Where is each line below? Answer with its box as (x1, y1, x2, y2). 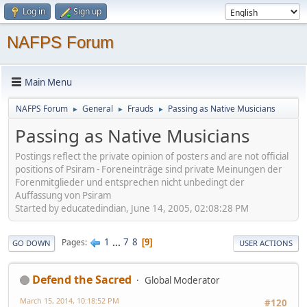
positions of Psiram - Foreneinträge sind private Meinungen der (15, 162, 282, 175)
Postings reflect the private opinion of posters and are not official (15, 149, 288, 162)
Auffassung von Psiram (15, 188, 111, 201)
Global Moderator (145, 273, 220, 286)
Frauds (127, 103, 153, 114)
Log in (23, 5, 45, 17)
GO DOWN (12, 237, 51, 248)
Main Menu (25, 75, 72, 88)
